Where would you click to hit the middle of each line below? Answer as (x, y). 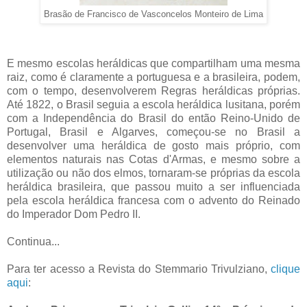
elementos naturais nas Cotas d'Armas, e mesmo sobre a (153, 160)
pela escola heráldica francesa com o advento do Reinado (153, 201)
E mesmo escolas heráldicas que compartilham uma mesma (153, 64)
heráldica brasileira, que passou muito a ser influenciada (153, 187)
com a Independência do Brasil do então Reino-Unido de (153, 119)
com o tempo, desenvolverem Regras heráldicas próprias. (153, 91)
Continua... (35, 242)
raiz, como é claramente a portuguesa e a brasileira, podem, (153, 77)
